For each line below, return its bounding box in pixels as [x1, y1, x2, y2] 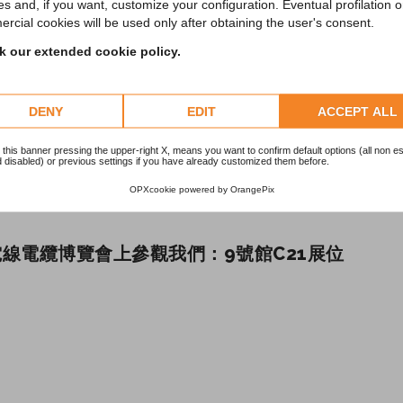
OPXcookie [129, 184, 176, 194]
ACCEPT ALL [317, 103, 398, 119]
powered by [175, 184, 230, 194]
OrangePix [229, 184, 274, 194]
